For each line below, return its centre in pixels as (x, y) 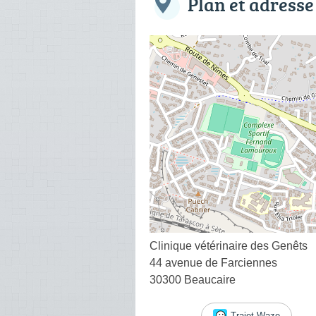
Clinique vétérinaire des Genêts (229, 245)
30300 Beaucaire (193, 279)
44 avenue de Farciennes (213, 262)
